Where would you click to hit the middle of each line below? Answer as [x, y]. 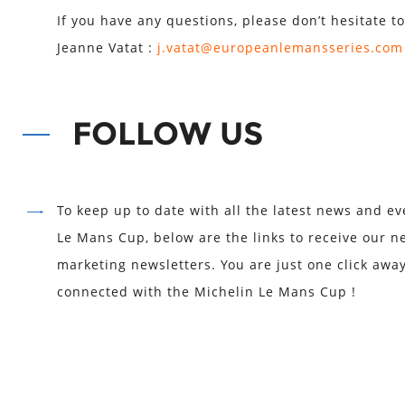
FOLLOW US [168, 133]
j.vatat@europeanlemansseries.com [280, 47]
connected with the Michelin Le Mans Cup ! [207, 292]
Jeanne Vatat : [107, 47]
